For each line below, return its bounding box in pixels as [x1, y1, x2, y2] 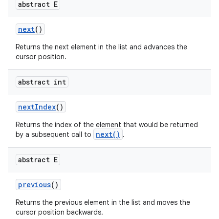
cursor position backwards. [16, 208, 103, 217]
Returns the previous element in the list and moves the [16, 198, 190, 207]
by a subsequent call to [16, 130, 93, 139]
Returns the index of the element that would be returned [16, 120, 198, 129]
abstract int [18, 77, 66, 87]
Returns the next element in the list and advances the [16, 43, 187, 51]
